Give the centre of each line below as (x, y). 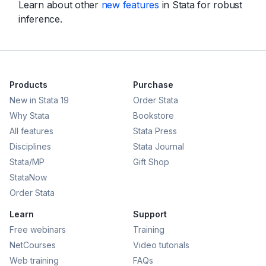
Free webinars (38, 229)
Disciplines (30, 146)
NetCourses (33, 245)
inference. (40, 19)
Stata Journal (159, 146)
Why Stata (29, 115)
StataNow (28, 177)
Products (28, 84)
